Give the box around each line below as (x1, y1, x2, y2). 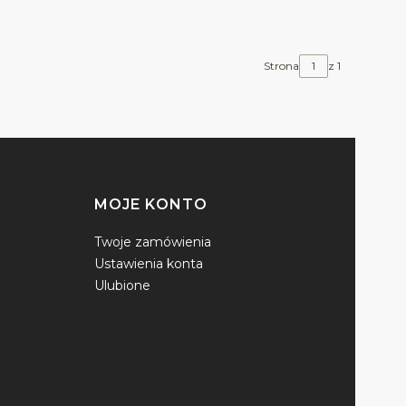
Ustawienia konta (94, 256, 203, 272)
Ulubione (94, 277, 150, 294)
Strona (264, 59, 299, 73)
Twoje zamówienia (94, 234, 211, 250)
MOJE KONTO (94, 196, 208, 213)
